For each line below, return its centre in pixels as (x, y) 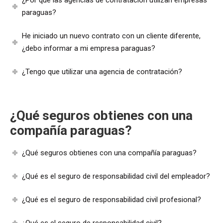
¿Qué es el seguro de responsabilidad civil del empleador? (116, 176)
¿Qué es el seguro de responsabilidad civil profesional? (112, 199)
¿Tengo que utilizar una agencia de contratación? (102, 71)
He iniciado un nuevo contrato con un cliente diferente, (111, 36)
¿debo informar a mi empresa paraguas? (89, 48)
